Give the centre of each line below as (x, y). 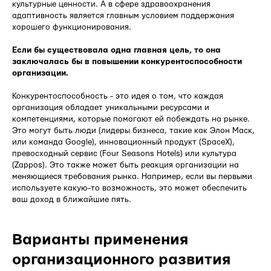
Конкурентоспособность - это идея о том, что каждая (118, 96)
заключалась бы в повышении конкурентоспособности (127, 62)
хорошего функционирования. (72, 28)
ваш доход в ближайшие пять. (72, 200)
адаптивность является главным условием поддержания (123, 16)
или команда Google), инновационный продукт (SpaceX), (123, 142)
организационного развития (121, 260)
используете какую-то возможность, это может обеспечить (129, 188)
